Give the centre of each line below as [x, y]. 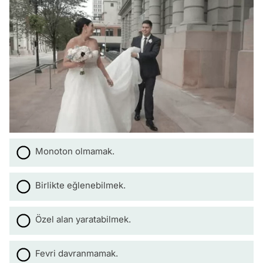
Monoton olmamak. [75, 151]
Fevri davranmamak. [77, 254]
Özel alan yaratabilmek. [83, 220]
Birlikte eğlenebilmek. [80, 186]
